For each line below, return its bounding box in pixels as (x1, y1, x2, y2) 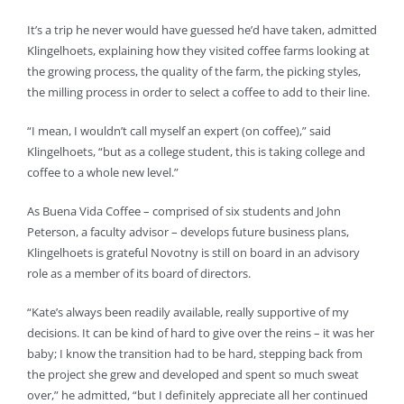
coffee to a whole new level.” (27, 164, 179, 181)
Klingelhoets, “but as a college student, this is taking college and (27, 143, 365, 161)
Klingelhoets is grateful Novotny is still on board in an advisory (27, 244, 360, 262)
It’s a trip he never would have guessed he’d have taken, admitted (27, 22, 377, 39)
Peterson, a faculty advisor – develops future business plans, (27, 224, 349, 241)
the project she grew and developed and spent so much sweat (27, 366, 359, 383)
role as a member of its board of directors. (27, 265, 251, 282)
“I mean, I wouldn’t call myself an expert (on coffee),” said (27, 123, 331, 140)
